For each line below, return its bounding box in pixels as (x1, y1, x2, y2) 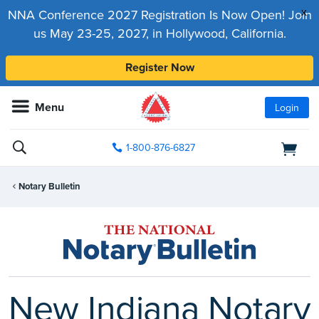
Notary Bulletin (19, 181, 80, 193)
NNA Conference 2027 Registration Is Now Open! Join (7, 7, 312, 23)
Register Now (125, 61, 194, 75)
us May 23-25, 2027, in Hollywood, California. (33, 26, 286, 41)
